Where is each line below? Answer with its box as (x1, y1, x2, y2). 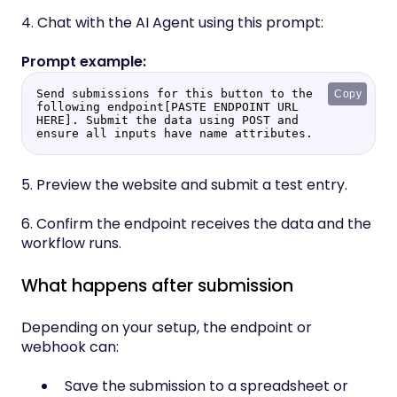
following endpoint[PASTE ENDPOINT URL (36, 100, 299, 114)
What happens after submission (21, 273, 293, 298)
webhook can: (21, 336, 119, 357)
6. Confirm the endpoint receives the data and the (21, 214, 371, 235)
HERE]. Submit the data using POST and (36, 113, 299, 128)
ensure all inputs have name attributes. (36, 127, 313, 141)
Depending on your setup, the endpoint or (21, 316, 312, 338)
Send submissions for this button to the (36, 87, 313, 101)
